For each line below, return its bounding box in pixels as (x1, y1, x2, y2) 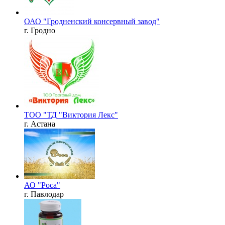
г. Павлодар (24, 189, 64, 198)
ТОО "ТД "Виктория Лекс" (24, 110, 118, 119)
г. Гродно (24, 26, 55, 35)
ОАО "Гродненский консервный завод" (24, 17, 160, 26)
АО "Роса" (24, 180, 60, 189)
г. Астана (24, 119, 55, 128)
